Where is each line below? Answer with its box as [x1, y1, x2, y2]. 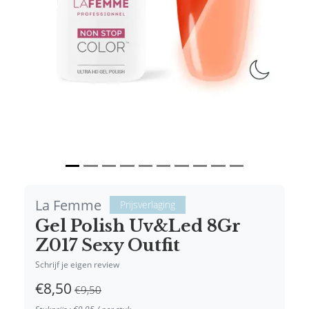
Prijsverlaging [120, 198, 175, 212]
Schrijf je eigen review [35, 259, 119, 271]
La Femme [35, 196, 101, 215]
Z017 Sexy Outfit [35, 235, 180, 256]
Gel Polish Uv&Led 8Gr [35, 216, 241, 237]
